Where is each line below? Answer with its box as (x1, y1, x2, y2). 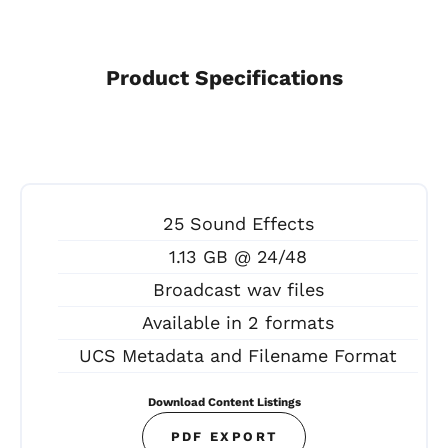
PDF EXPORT (170, 429, 278, 445)
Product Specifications (105, 65, 343, 91)
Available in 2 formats (142, 311, 334, 333)
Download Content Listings (147, 394, 301, 409)
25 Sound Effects (162, 212, 314, 234)
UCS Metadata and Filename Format (79, 344, 397, 366)
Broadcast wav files (152, 278, 324, 300)
